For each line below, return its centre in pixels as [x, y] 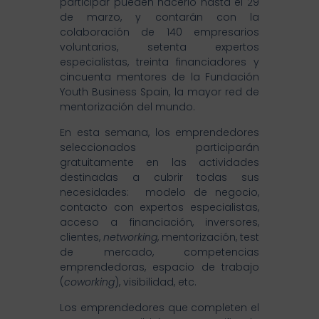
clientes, [82, 237]
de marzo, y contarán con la [159, 17]
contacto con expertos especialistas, [159, 208]
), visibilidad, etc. [156, 282]
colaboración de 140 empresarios [159, 32]
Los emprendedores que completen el [159, 308]
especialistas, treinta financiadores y [159, 62]
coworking [89, 282]
